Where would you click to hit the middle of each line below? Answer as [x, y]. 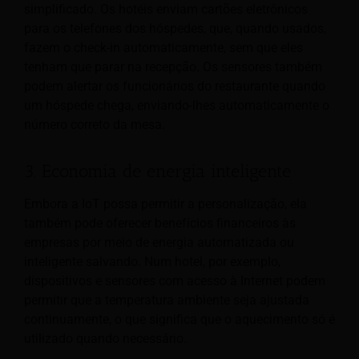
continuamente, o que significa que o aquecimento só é [179, 319]
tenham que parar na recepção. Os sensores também [173, 67]
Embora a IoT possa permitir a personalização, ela [165, 204]
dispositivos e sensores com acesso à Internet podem [175, 280]
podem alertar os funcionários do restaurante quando [175, 87]
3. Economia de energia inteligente [157, 171]
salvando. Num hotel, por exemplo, [183, 261]
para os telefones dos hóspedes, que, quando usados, [175, 29]
